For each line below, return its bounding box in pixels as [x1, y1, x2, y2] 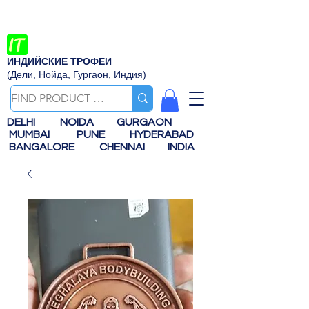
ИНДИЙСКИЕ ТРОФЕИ [7, 56, 112, 67]
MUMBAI [9, 129, 54, 141]
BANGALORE [7, 141, 83, 153]
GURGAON [117, 117, 178, 128]
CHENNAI [97, 141, 149, 153]
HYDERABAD [128, 129, 206, 141]
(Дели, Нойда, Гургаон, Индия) [7, 69, 146, 80]
